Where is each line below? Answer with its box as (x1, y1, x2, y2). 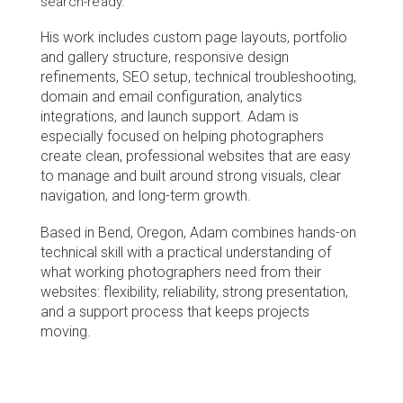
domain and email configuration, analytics (40, 88, 302, 105)
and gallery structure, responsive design (40, 49, 289, 66)
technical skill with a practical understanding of (40, 244, 331, 261)
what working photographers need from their (40, 264, 321, 281)
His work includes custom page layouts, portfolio (40, 29, 347, 46)
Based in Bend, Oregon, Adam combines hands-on (40, 224, 356, 241)
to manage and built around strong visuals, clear (40, 167, 341, 184)
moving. (40, 323, 91, 340)
